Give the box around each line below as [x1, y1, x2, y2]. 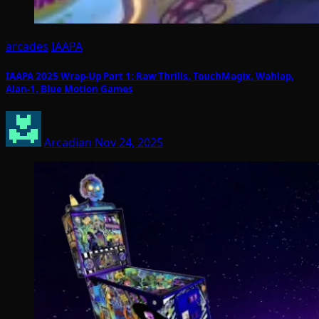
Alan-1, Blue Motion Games [6, 82, 133, 95]
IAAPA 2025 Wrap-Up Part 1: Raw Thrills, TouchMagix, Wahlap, [6, 69, 294, 83]
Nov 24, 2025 [95, 134, 163, 150]
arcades [6, 38, 48, 54]
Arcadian [44, 134, 92, 150]
